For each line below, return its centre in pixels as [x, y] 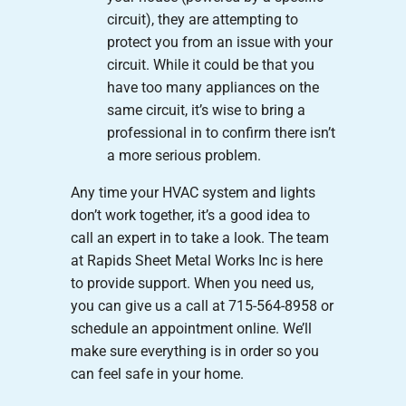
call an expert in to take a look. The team [199, 237]
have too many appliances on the [213, 87]
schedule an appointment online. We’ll [191, 328]
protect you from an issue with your [219, 42]
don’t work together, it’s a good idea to [190, 215]
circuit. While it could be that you [210, 64]
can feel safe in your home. [157, 373]
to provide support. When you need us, [192, 283]
